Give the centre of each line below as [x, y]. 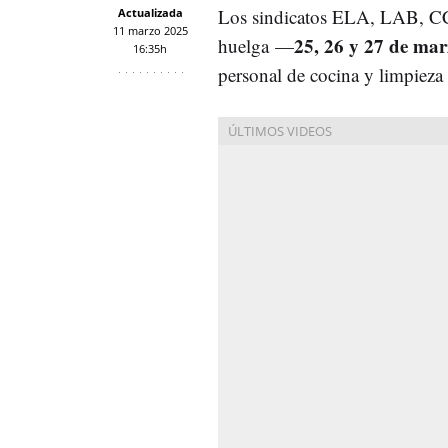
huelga [246, 45]
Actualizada [150, 12]
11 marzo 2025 [150, 30]
